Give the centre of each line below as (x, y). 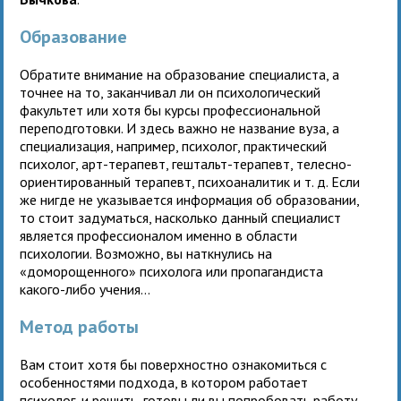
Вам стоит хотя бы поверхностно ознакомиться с (174, 364)
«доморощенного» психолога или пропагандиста (172, 271)
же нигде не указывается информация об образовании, (190, 199)
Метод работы (80, 326)
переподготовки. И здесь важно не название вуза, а (180, 128)
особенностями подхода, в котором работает (164, 382)
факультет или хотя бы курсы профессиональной (171, 110)
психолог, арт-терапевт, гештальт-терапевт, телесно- (186, 163)
